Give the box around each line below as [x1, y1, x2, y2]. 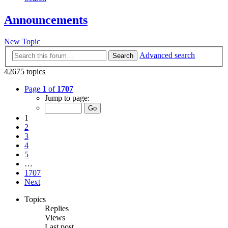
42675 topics [4, 67, 45, 76]
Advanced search [139, 50, 195, 60]
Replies [45, 204, 69, 213]
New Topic [4, 37, 40, 46]
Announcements [4, 13, 88, 27]
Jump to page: [45, 93, 90, 102]
